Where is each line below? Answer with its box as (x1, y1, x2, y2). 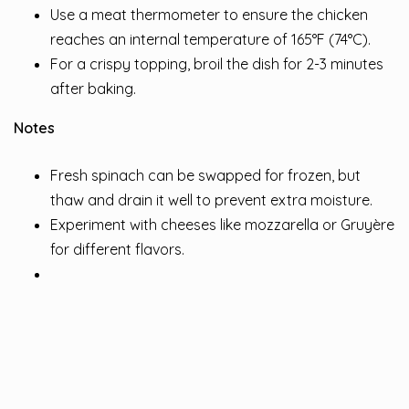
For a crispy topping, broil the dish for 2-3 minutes (50, 54, 383, 73)
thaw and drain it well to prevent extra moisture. (50, 190, 372, 209)
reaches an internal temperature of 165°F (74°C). (50, 29, 371, 48)
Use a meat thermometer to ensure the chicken (50, 5, 368, 24)
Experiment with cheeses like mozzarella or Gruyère (50, 215, 394, 234)
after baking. (50, 79, 136, 98)
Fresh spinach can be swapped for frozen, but (50, 165, 361, 184)
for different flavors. (50, 239, 184, 258)
